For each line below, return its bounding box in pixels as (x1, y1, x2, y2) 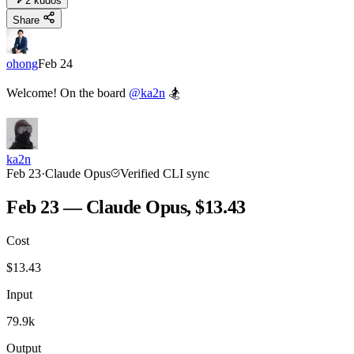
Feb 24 (38, 57, 73, 71)
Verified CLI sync (120, 167, 209, 181)
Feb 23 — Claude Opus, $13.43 (6, 197, 246, 218)
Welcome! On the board (6, 86, 129, 100)
